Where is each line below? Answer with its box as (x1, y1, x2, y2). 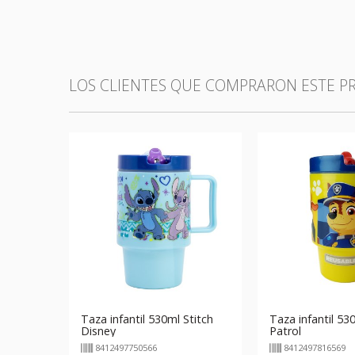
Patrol (269, 323, 301, 338)
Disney (81, 323, 116, 338)
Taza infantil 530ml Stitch (81, 311, 213, 326)
